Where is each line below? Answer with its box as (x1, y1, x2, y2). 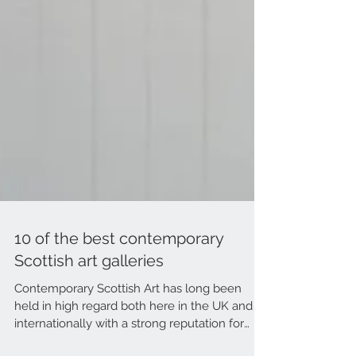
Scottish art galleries (14, 283, 164, 302)
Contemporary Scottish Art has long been (14, 313, 242, 327)
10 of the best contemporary (14, 261, 223, 280)
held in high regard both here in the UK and (14, 331, 253, 345)
